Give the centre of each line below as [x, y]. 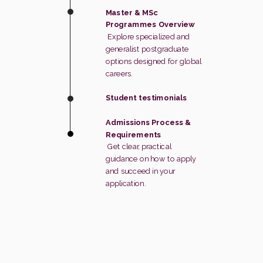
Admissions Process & [149, 122]
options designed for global [154, 61]
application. [126, 183]
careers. [119, 73]
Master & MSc [132, 12]
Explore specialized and [148, 37]
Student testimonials [146, 98]
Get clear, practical [139, 147]
